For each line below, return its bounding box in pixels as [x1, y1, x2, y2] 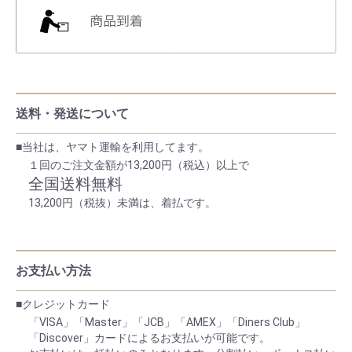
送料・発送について [16, 105, 129, 121]
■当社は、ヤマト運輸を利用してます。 [16, 140, 209, 153]
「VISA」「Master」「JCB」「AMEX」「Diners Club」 [28, 315, 306, 328]
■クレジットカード [16, 297, 110, 310]
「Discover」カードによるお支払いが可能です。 [28, 331, 270, 344]
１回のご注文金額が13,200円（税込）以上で [28, 158, 249, 171]
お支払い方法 [16, 262, 91, 278]
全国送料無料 [28, 174, 138, 193]
